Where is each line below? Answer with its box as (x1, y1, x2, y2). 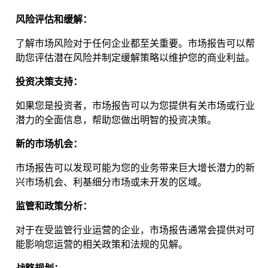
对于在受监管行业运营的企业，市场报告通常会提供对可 (16, 225, 255, 236)
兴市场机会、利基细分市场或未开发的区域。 (16, 177, 207, 188)
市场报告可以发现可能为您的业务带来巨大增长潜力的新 (16, 163, 255, 173)
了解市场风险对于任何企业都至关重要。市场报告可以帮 (16, 38, 255, 49)
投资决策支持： (16, 77, 83, 87)
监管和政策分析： (16, 201, 92, 212)
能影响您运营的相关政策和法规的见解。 (16, 239, 188, 250)
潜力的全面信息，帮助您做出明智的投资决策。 (16, 115, 217, 126)
